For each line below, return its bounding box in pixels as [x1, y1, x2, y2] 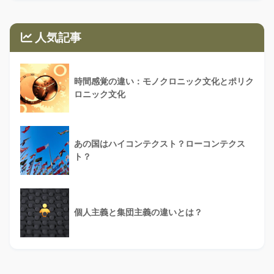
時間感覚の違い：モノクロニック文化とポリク [74, 76, 254, 86]
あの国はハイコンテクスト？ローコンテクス [74, 138, 245, 149]
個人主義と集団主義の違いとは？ [74, 207, 202, 217]
